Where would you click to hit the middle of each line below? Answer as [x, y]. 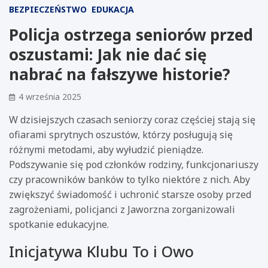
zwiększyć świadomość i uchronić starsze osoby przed [130, 194]
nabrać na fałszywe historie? [120, 74]
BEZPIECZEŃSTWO [48, 9]
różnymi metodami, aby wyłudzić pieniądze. [106, 149]
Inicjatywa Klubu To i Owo [101, 251]
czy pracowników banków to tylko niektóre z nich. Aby [130, 179]
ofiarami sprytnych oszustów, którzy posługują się [121, 134]
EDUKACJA [113, 9]
